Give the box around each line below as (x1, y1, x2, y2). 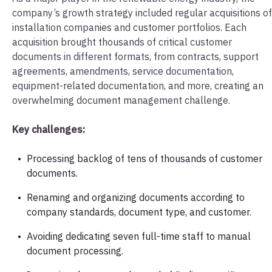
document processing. (27, 244, 123, 257)
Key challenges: (12, 123, 90, 135)
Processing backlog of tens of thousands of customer (27, 152, 262, 165)
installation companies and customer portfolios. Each (12, 21, 246, 33)
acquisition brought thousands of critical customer (12, 35, 232, 48)
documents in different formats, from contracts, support (12, 50, 259, 63)
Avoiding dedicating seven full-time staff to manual (27, 229, 251, 242)
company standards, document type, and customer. (27, 205, 254, 218)
